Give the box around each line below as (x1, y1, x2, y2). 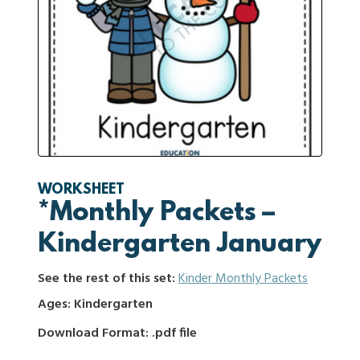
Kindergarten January (38, 230, 321, 260)
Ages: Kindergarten (38, 294, 153, 315)
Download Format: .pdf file (38, 323, 197, 344)
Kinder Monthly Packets (178, 268, 308, 289)
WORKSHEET (38, 182, 125, 198)
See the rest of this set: (38, 268, 178, 289)
